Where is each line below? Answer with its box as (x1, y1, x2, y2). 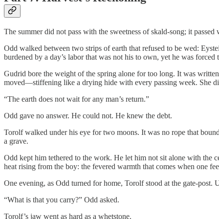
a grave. (4, 136, 28, 145)
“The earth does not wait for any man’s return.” (4, 94, 149, 103)
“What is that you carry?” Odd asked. (4, 195, 119, 204)
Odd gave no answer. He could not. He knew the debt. (4, 111, 172, 120)
